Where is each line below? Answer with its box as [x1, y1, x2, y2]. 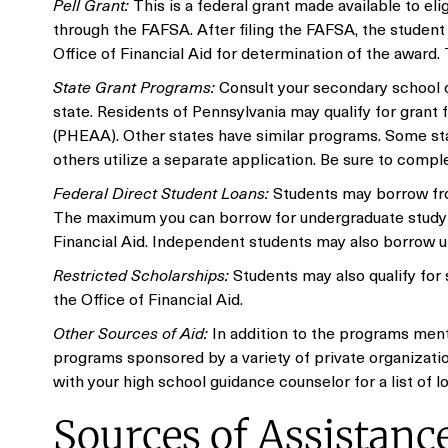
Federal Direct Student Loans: [53, 180, 269, 204]
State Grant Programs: [53, 74, 215, 98]
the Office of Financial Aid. [53, 286, 243, 310]
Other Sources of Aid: [53, 320, 208, 344]
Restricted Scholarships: [53, 262, 229, 286]
